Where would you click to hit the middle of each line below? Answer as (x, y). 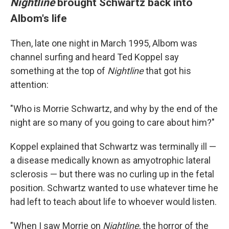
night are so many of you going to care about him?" (112, 122)
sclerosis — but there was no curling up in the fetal (112, 174)
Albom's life (39, 18)
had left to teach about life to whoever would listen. (113, 201)
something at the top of (59, 71)
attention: (29, 84)
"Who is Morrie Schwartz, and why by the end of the (114, 108)
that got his (167, 71)
